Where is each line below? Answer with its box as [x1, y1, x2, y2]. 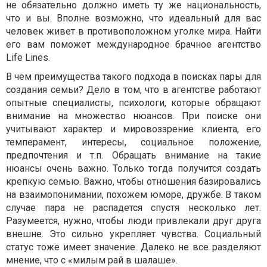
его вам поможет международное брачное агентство [6, 39, 261, 50]
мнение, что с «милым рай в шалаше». [6, 254, 178, 266]
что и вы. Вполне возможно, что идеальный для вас [6, 13, 261, 24]
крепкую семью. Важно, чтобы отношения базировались [6, 176, 261, 187]
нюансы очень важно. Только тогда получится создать [6, 163, 261, 174]
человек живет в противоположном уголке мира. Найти [6, 26, 261, 37]
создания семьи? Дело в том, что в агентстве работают [6, 84, 261, 95]
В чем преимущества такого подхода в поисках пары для [6, 71, 261, 82]
